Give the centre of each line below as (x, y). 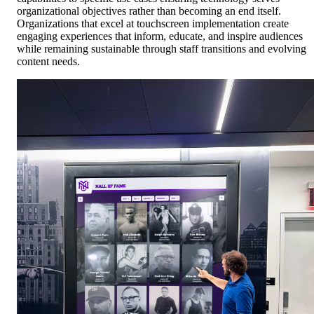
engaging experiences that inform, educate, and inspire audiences (160, 36)
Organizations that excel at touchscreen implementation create (153, 24)
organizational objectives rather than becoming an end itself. (149, 11)
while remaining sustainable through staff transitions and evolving (162, 49)
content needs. (48, 62)
